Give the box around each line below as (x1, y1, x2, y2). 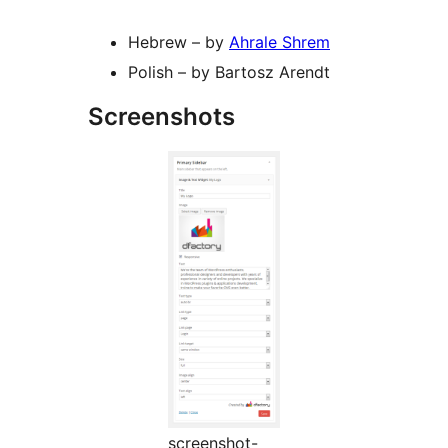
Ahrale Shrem (229, 32, 330, 53)
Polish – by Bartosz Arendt (128, 62, 330, 83)
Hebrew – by (128, 32, 229, 53)
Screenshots (88, 102, 235, 132)
